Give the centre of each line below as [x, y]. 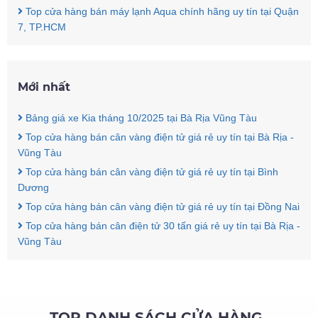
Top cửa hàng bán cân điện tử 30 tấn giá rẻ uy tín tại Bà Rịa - [161, 226]
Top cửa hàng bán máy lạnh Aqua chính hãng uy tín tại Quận [161, 11]
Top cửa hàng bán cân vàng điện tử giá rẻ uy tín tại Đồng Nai [161, 207]
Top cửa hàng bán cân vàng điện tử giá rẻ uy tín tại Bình [150, 172]
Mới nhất [44, 87]
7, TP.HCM [42, 27]
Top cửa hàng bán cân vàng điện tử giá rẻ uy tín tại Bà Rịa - [158, 137]
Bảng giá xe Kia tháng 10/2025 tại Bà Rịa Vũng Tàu [140, 118]
